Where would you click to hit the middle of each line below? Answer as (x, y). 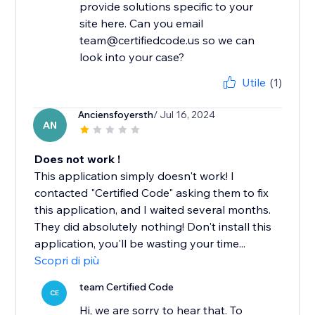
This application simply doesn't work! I (135, 176)
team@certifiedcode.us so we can (167, 40)
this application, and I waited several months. (153, 210)
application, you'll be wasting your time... (140, 244)
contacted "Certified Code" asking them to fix (152, 193)
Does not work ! (78, 159)
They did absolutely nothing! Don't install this (153, 227)
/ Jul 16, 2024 (185, 115)
